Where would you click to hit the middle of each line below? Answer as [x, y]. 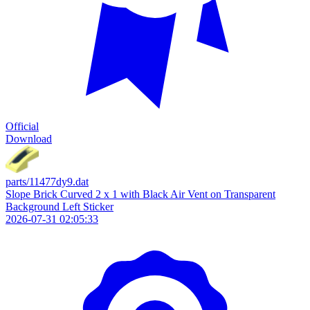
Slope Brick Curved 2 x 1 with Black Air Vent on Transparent [140, 194]
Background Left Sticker [60, 207]
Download [29, 139]
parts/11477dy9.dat [47, 182]
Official [22, 126]
